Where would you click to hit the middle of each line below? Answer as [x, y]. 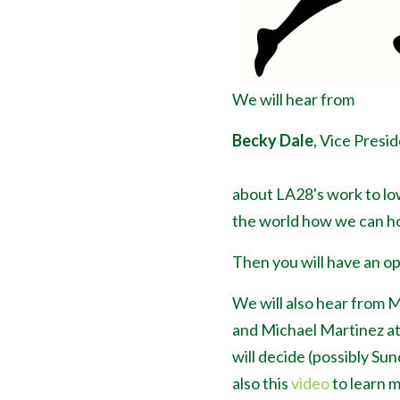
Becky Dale [272, 140]
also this [261, 383]
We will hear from [293, 99]
